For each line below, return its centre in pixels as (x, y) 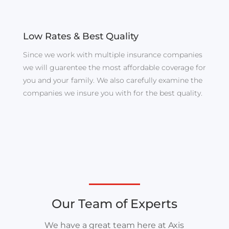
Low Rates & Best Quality (81, 37)
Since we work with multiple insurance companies (112, 55)
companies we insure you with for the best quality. (113, 93)
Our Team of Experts (114, 204)
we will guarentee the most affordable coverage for (114, 68)
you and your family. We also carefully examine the (112, 81)
